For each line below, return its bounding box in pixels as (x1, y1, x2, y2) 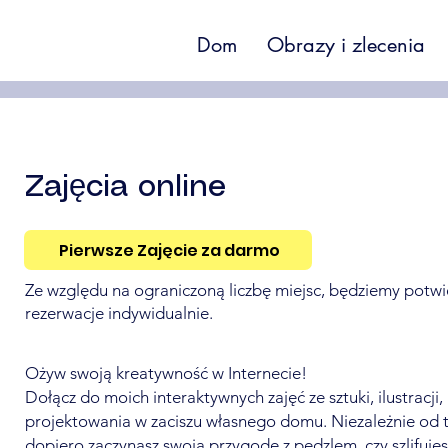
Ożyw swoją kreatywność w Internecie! (24, 363, 307, 383)
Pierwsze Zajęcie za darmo (55, 238, 280, 262)
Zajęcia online (24, 172, 226, 202)
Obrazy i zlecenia (267, 32, 425, 58)
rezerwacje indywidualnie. (24, 303, 213, 323)
